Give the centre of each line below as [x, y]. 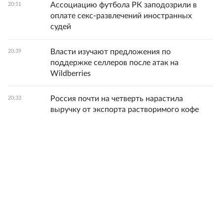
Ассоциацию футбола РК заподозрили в [124, 5]
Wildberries [71, 74]
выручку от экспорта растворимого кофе [125, 110]
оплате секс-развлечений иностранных [121, 16]
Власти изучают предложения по [110, 52]
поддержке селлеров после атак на [114, 63]
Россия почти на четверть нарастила [117, 99]
